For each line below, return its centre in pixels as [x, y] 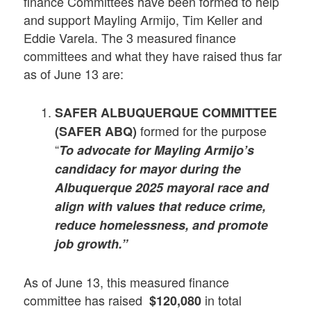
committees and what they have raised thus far [153, 55]
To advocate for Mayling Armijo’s [157, 150]
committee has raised [87, 300]
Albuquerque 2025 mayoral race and [162, 187]
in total [222, 300]
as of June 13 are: [74, 73]
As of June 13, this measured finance [127, 282]
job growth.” [92, 243]
